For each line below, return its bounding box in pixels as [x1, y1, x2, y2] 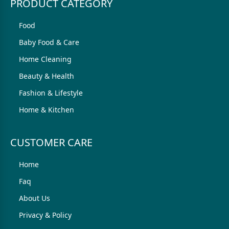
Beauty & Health [19, 71, 74, 81]
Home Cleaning [19, 54, 72, 64]
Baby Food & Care [19, 37, 79, 47]
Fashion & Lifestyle [19, 88, 83, 98]
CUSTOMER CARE [10, 135, 93, 149]
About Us [19, 193, 50, 203]
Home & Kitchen [19, 105, 74, 114]
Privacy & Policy [19, 210, 72, 220]
